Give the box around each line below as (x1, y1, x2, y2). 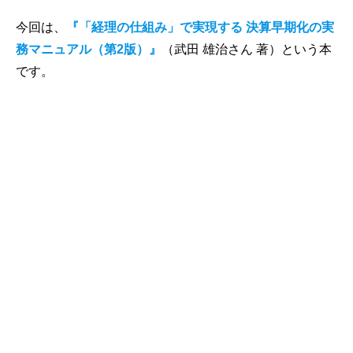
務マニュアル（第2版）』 (16, 42, 162, 56)
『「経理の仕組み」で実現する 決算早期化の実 (66, 20, 334, 34)
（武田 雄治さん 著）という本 (162, 42, 332, 56)
